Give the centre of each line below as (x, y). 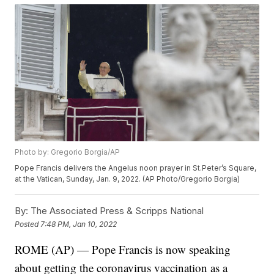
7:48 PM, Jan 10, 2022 (79, 224)
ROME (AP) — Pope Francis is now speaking (123, 250)
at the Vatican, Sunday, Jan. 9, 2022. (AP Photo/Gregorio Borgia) (128, 179)
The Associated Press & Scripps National (116, 211)
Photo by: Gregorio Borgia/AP (68, 152)
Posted (28, 224)
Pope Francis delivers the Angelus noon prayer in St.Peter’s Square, (136, 168)
